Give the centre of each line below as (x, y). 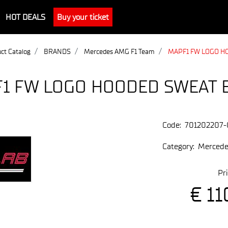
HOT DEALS (25, 17)
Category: (178, 147)
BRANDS (57, 52)
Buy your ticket (83, 17)
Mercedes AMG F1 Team (119, 52)
